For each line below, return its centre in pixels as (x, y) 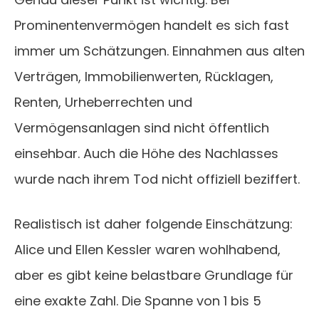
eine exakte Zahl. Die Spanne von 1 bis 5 (138, 301)
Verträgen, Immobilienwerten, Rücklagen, (144, 77)
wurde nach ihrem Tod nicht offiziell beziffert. (157, 179)
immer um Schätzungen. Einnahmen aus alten (159, 51)
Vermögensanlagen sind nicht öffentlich (142, 128)
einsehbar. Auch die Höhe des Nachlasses (146, 154)
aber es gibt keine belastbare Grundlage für (154, 276)
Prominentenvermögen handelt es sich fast (152, 26)
